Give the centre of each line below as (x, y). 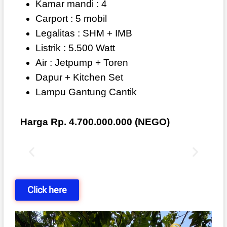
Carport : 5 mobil (71, 19)
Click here (47, 190)
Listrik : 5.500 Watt (75, 48)
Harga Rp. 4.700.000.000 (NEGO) (95, 122)
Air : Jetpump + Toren (82, 63)
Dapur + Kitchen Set (79, 78)
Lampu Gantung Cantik (86, 92)
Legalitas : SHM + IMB (84, 33)
